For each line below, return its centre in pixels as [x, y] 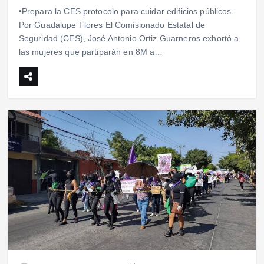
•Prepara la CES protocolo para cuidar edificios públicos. [126, 11]
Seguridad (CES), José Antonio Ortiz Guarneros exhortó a [129, 39]
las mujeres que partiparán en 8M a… [91, 52]
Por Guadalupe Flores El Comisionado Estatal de [112, 25]
